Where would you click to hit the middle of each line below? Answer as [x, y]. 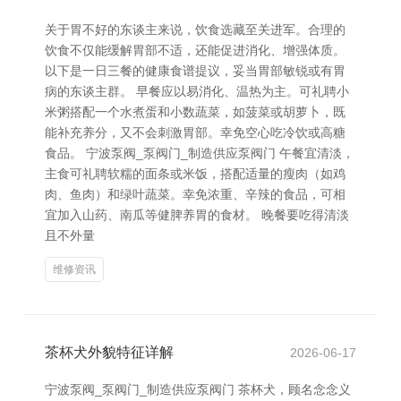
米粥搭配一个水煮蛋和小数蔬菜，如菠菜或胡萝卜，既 [195, 112]
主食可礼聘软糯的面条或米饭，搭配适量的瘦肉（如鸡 [195, 174]
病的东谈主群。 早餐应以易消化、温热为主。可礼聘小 [197, 91]
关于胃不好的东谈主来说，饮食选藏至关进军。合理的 [195, 30]
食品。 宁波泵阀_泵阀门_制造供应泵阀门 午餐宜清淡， [200, 153]
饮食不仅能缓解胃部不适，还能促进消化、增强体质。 [195, 50]
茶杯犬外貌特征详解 [109, 352]
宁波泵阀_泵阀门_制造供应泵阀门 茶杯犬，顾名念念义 [198, 389]
